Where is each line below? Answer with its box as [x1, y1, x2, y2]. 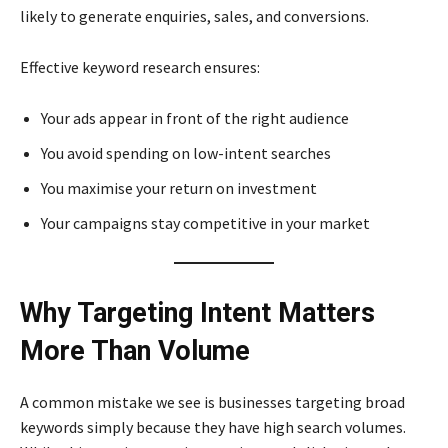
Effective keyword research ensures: [20, 57, 260, 77]
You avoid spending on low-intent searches [41, 143, 331, 163]
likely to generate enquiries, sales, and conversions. [20, 6, 369, 26]
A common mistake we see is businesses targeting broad [20, 392, 405, 412]
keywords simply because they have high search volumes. [20, 417, 406, 437]
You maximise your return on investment [41, 178, 317, 198]
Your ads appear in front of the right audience [41, 108, 349, 128]
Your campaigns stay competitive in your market [41, 213, 370, 233]
